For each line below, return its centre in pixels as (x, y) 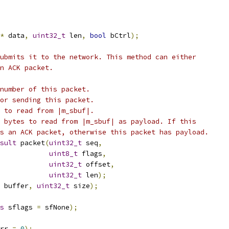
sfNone (55, 207)
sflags (20, 207)
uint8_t (63, 154)
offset (96, 164)
